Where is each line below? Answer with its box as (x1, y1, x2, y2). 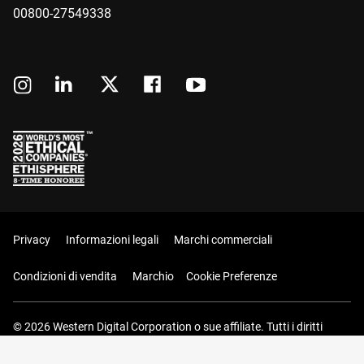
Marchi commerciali (174, 233, 272, 247)
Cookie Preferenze (186, 270, 277, 284)
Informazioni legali (66, 233, 158, 247)
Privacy (13, 233, 50, 247)
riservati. (13, 337, 57, 351)
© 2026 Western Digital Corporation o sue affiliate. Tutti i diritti (13, 320, 323, 334)
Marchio (132, 270, 174, 284)
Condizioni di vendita (13, 270, 117, 284)
